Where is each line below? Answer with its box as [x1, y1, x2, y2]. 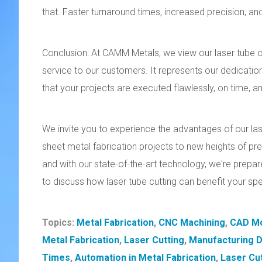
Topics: [42, 217, 77, 229]
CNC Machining [158, 217, 225, 229]
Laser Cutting [124, 235, 184, 246]
